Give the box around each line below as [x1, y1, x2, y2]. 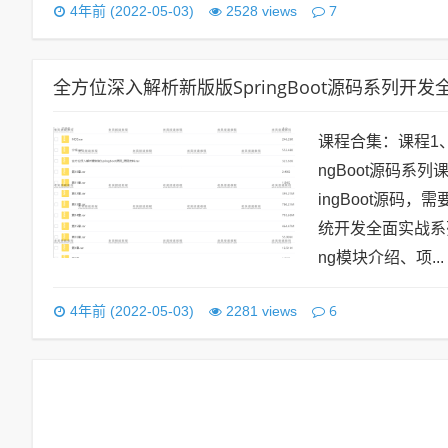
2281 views [226, 303, 297, 319]
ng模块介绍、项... [318, 249, 445, 266]
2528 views [226, 3, 297, 19]
